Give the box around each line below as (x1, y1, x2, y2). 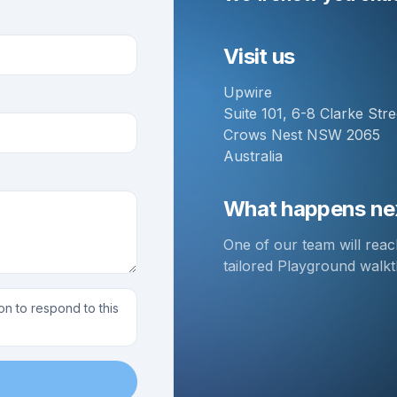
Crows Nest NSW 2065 (223, 126, 380, 144)
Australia (223, 147, 283, 165)
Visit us (223, 43, 295, 69)
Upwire (223, 83, 272, 101)
